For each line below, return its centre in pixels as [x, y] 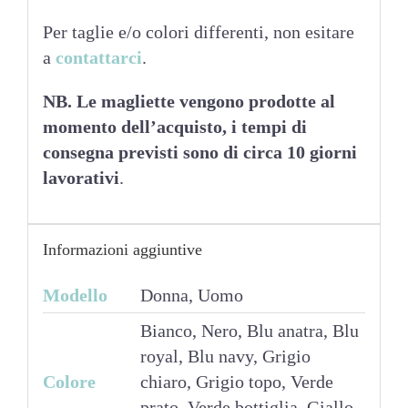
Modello [75, 296]
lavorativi [81, 178]
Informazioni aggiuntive [122, 250]
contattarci [98, 58]
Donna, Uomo [191, 296]
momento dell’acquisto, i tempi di [174, 127]
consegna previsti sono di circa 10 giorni [199, 153]
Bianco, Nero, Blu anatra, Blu [249, 331]
